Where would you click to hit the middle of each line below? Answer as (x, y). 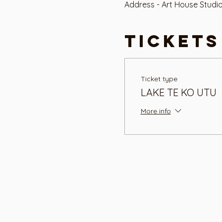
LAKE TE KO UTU (178, 92)
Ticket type (159, 79)
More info (156, 111)
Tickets (172, 41)
